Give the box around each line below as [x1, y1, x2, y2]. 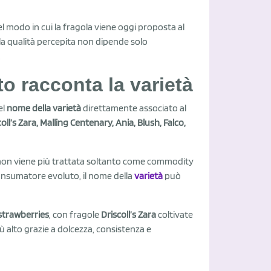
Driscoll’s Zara [101, 208, 156, 220]
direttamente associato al [81, 102, 186, 114]
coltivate [156, 208, 193, 220]
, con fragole [49, 208, 101, 220]
